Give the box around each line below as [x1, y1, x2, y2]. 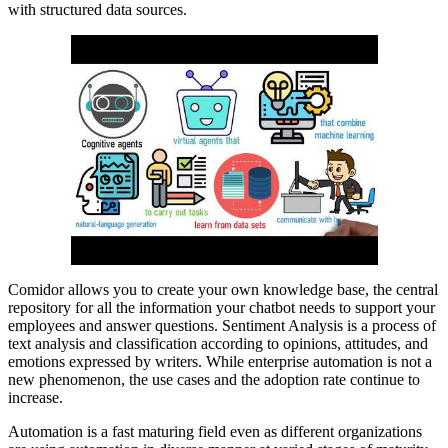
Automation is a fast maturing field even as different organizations [8, 423, 422, 441]
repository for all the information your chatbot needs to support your [8, 299, 435, 317]
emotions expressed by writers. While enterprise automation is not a [8, 353, 432, 371]
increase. [8, 389, 63, 407]
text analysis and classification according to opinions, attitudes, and [8, 335, 428, 353]
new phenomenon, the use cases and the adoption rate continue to [8, 371, 420, 389]
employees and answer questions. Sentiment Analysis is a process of [8, 317, 436, 335]
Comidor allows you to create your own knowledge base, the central [8, 281, 438, 299]
